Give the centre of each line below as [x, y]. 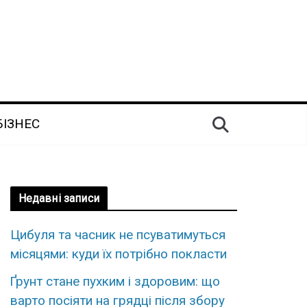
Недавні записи [59, 199]
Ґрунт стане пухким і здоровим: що [115, 282]
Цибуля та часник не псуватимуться [118, 235]
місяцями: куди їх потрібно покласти [118, 254]
